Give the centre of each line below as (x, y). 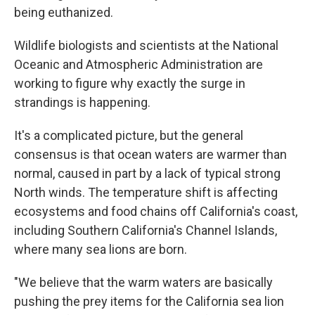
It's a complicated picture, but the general (129, 135)
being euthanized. (64, 12)
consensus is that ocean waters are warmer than (150, 154)
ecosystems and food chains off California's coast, (156, 211)
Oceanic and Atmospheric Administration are (139, 64)
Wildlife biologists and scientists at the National (146, 45)
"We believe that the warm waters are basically (143, 282)
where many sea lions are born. (101, 249)
